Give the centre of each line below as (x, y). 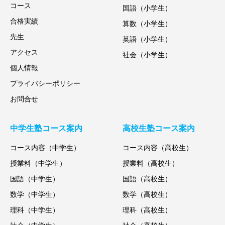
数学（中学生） (35, 194)
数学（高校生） (147, 194)
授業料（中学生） (38, 163)
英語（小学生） (147, 39)
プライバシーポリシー (45, 83)
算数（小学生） (147, 24)
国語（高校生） (147, 179)
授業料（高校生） (151, 163)
